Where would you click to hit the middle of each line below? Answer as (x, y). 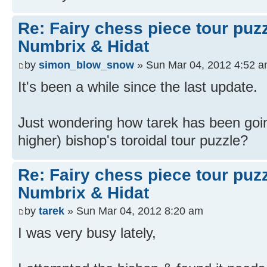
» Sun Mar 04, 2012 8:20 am (134, 211)
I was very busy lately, (87, 233)
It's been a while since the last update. (138, 86)
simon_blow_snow (86, 64)
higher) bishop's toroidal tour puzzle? (133, 140)
